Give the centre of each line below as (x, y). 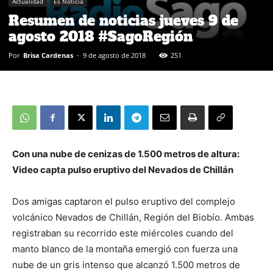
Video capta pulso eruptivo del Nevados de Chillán (123, 170)
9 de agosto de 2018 (114, 55)
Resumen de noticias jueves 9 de (123, 21)
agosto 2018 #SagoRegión (105, 37)
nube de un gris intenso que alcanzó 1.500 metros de (126, 265)
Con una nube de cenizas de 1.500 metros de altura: (126, 154)
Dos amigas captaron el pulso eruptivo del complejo (124, 201)
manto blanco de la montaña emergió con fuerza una (125, 249)
